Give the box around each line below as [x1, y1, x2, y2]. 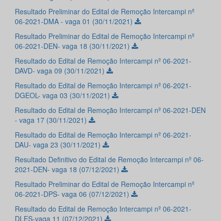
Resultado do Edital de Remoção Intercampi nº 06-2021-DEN [15, 105, 206, 115]
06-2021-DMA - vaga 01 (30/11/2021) [15, 16, 135, 27]
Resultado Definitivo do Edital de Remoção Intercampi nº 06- [15, 154, 204, 165]
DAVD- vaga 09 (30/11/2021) [15, 66, 107, 76]
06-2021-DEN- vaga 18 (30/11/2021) [15, 41, 132, 51]
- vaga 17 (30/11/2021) [15, 115, 89, 125]
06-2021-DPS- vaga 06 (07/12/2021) [15, 189, 131, 199]
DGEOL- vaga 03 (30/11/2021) [15, 90, 112, 101]
